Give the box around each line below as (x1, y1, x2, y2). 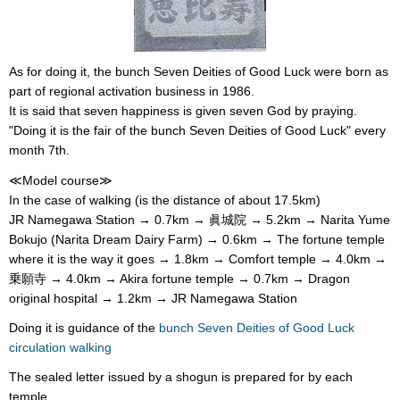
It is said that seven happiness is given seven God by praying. (9, 104, 357, 119)
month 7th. (9, 143, 70, 158)
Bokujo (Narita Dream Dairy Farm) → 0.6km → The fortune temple (9, 231, 385, 246)
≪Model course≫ (9, 172, 112, 187)
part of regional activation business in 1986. (9, 84, 254, 99)
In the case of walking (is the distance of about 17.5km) (9, 192, 321, 207)
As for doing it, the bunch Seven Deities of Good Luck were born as (9, 64, 388, 79)
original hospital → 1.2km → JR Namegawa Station (9, 290, 297, 305)
